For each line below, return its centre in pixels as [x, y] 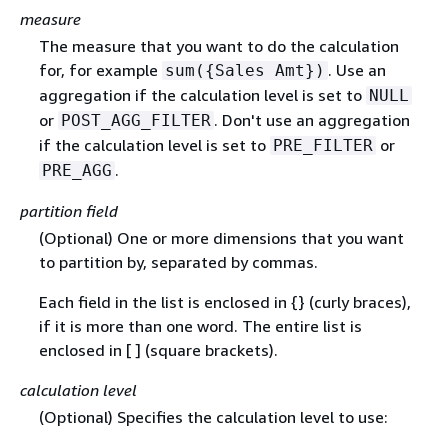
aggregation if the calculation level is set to [202, 95]
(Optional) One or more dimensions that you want [221, 238]
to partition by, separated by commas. [178, 262]
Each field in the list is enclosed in [164, 302]
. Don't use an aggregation [311, 120]
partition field [69, 211]
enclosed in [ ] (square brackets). [158, 350]
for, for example [100, 70]
